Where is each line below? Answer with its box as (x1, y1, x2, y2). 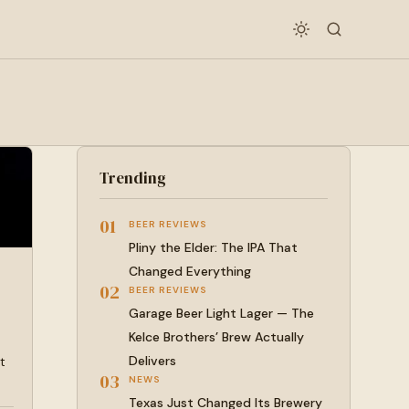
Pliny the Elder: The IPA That (129, 239, 298, 256)
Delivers (129, 352, 176, 369)
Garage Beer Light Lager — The (129, 305, 314, 321)
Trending (100, 167, 166, 189)
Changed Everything (129, 263, 251, 279)
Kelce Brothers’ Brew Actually (129, 329, 304, 345)
